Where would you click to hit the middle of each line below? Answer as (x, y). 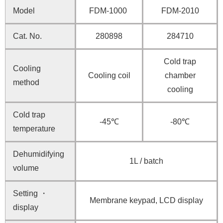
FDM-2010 (180, 11)
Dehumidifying (39, 154)
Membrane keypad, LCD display (146, 201)
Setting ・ (30, 194)
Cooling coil (109, 76)
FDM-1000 (109, 11)
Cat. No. (27, 36)
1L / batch (146, 161)
